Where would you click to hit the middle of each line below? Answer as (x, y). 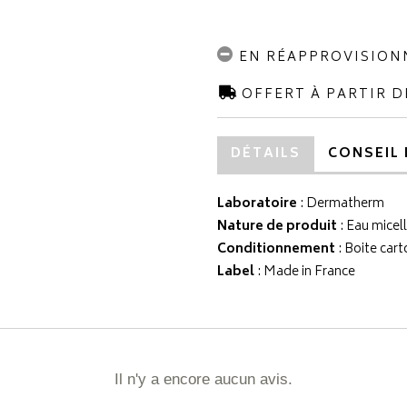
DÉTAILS (266, 154)
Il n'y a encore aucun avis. (203, 379)
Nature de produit (277, 227)
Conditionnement (276, 249)
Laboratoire (257, 204)
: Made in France (305, 272)
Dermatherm (345, 204)
